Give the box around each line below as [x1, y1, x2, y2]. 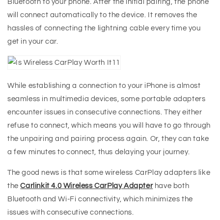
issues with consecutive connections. [7, 209, 134, 217]
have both [154, 182, 190, 190]
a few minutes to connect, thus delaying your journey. [7, 148, 190, 156]
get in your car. [7, 38, 58, 46]
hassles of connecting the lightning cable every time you [7, 25, 201, 32]
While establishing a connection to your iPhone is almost [7, 82, 201, 90]
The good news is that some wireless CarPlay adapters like [7, 169, 211, 177]
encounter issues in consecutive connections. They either [7, 109, 202, 116]
